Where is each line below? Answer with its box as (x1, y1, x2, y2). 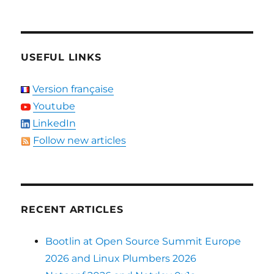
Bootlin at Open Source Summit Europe (45, 235, 242, 247)
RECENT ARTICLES (21, 204, 124, 215)
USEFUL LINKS (21, 51, 102, 63)
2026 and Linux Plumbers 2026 (45, 253, 197, 264)
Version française (32, 83, 114, 95)
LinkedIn (32, 117, 76, 129)
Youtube (33, 100, 76, 112)
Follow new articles (33, 135, 127, 146)
